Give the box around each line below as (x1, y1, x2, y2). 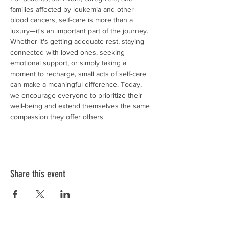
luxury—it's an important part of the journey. (10, 27, 150, 35)
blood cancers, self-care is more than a (10, 16, 135, 24)
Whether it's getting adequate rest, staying (10, 37, 146, 45)
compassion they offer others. (10, 112, 105, 121)
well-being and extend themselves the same (10, 102, 152, 110)
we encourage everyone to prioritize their (10, 91, 144, 99)
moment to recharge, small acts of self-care (10, 70, 148, 78)
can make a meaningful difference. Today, (10, 80, 144, 88)
